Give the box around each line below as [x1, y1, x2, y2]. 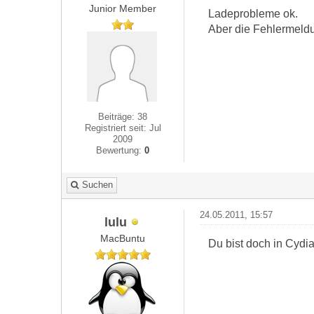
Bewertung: [96, 145, 145, 156]
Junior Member [89, 3, 157, 14]
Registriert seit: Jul [84, 123, 161, 133]
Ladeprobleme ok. [207, 7, 298, 20]
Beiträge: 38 [98, 111, 148, 122]
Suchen [82, 179, 113, 190]
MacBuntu [100, 233, 146, 244]
